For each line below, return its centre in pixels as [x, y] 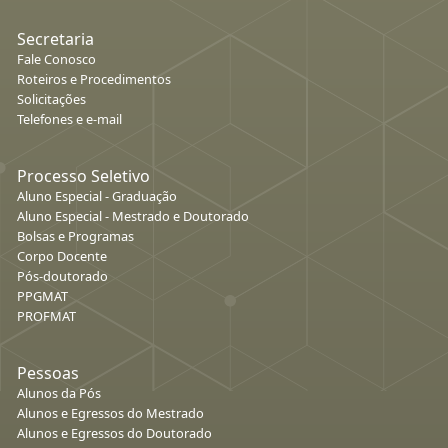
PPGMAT [42, 296]
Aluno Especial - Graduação [97, 196]
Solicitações [51, 99]
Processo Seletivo [83, 176]
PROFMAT [46, 316]
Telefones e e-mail [69, 119]
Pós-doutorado [62, 276]
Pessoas [48, 373]
